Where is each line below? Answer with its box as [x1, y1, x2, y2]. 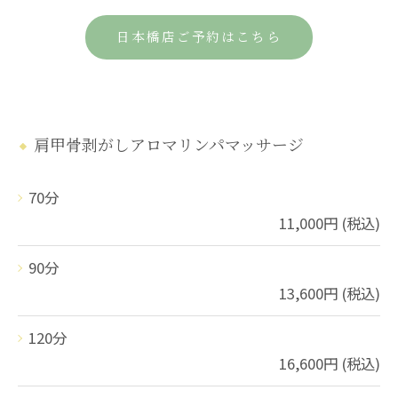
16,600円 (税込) [279, 352, 380, 374]
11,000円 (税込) [279, 211, 380, 234]
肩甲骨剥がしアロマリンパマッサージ [34, 134, 304, 157]
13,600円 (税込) [279, 282, 380, 304]
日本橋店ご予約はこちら [115, 28, 283, 46]
